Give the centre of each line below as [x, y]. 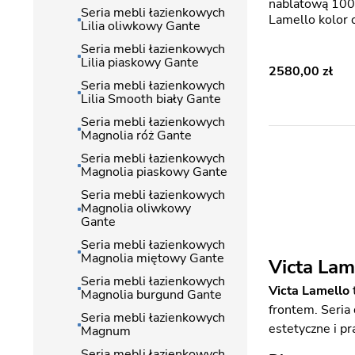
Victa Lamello [309, 291]
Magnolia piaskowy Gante [154, 172]
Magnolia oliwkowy [136, 208]
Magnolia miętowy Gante [153, 258]
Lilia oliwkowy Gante [141, 26]
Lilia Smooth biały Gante [151, 99]
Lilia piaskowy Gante [140, 63]
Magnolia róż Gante [136, 136]
